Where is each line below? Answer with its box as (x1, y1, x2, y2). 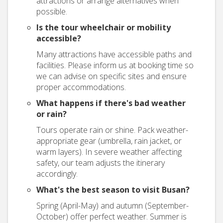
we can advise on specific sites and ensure (36, 71, 187, 82)
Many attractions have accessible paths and (36, 49, 192, 60)
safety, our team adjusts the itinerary (36, 157, 165, 168)
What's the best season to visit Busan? (36, 184, 190, 195)
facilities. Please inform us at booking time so (36, 60, 194, 71)
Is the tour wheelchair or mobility (36, 22, 171, 33)
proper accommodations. (36, 82, 126, 93)
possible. (36, 6, 67, 17)
